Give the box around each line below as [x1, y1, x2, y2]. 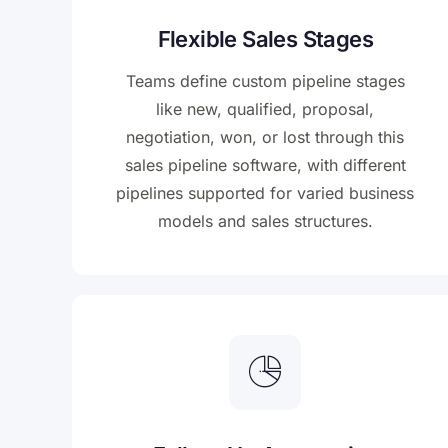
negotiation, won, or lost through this [126, 127, 405, 148]
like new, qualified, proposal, [156, 99, 375, 120]
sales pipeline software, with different [124, 155, 406, 176]
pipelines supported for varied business [116, 183, 415, 204]
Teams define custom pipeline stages [125, 71, 405, 92]
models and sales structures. [157, 211, 373, 232]
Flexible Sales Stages [157, 26, 374, 53]
